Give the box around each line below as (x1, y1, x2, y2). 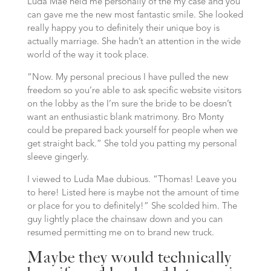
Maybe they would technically (27, 247, 232, 267)
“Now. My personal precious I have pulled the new (27, 73, 229, 82)
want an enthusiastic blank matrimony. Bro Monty (27, 113, 224, 122)
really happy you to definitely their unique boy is (27, 24, 220, 33)
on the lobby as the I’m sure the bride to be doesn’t (27, 100, 232, 109)
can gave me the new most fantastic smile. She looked (27, 11, 243, 20)
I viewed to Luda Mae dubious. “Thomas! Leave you (27, 175, 237, 184)
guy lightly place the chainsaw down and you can (27, 215, 223, 224)
